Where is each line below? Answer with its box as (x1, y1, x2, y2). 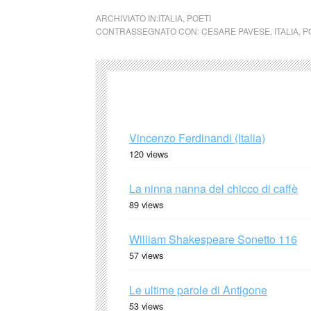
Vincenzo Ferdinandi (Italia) (129, 130, 265, 146)
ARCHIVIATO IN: (96, 12, 158, 24)
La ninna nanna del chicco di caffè (129, 180, 298, 196)
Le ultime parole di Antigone (129, 282, 267, 298)
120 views (129, 147, 168, 160)
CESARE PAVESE (201, 25, 270, 37)
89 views (129, 198, 163, 211)
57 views (129, 249, 163, 262)
